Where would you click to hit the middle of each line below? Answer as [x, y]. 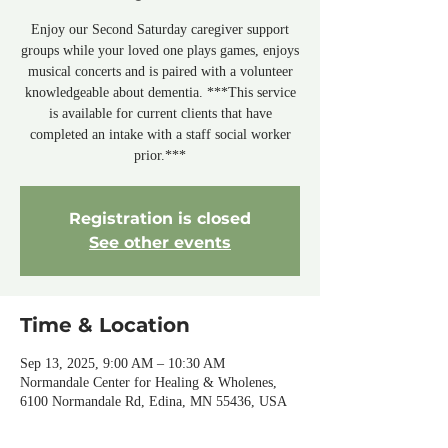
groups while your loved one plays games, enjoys [160, 50]
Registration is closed [160, 218]
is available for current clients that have [160, 113]
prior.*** [160, 155]
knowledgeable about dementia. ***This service [160, 92]
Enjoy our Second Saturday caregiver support [160, 29]
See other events [160, 242]
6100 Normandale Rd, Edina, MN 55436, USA [153, 401]
